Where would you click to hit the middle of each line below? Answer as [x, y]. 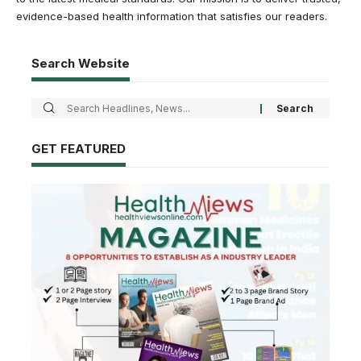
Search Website [81, 64]
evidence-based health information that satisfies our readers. [172, 17]
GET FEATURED [79, 149]
